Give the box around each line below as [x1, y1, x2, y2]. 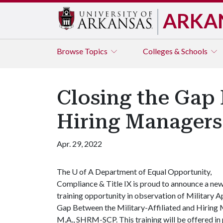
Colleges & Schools [143, 46, 209, 56]
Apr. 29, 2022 [57, 139, 102, 148]
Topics [85, 46, 109, 56]
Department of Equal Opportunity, [94, 167, 212, 176]
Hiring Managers [57, 110, 222, 133]
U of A [72, 167, 94, 176]
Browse [57, 46, 85, 56]
